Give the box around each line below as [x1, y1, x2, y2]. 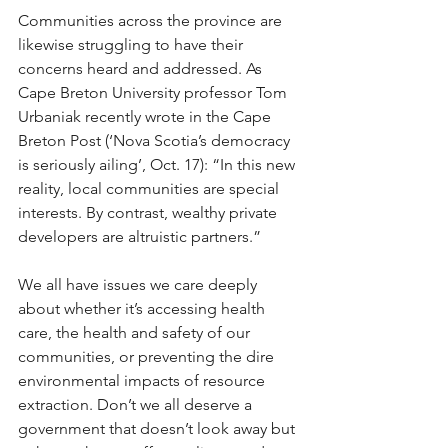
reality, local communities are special [18, 179, 283, 198]
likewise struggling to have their [18, 35, 247, 54]
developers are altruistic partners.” [18, 227, 261, 246]
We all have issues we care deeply [18, 275, 261, 294]
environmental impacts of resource [18, 371, 269, 390]
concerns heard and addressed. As [18, 59, 266, 78]
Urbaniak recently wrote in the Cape [18, 107, 275, 126]
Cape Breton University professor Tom [18, 83, 291, 102]
